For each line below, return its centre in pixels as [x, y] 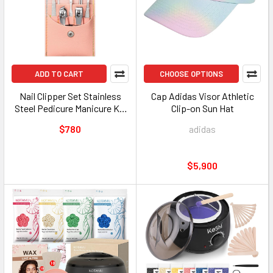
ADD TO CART [59, 74]
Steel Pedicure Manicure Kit [70, 108]
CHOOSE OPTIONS [191, 74]
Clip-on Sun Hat [202, 108]
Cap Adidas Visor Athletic [202, 96]
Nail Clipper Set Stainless [70, 96]
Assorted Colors [70, 120]
